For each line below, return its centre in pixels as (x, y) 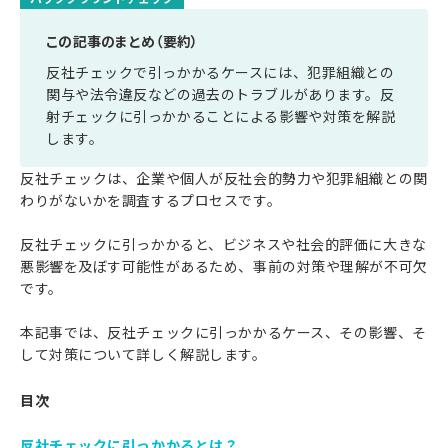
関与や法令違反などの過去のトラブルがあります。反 (220, 94)
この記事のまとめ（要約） (122, 41)
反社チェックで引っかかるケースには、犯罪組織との (220, 72)
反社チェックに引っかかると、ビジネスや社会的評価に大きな (223, 244)
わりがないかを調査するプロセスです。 (151, 200)
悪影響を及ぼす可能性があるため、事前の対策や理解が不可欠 (224, 266)
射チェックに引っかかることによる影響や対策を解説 (221, 116)
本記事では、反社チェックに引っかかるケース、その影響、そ (223, 332)
